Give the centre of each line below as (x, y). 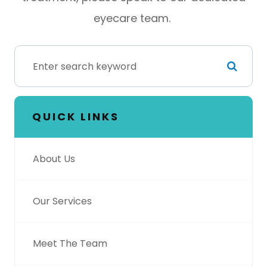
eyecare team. (133, 18)
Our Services (62, 201)
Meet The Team (70, 244)
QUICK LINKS (76, 117)
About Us (54, 159)
